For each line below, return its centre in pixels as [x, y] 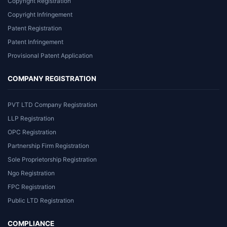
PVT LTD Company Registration [52, 104]
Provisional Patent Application [50, 55]
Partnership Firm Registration [48, 145]
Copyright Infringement [40, 14]
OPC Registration [32, 132]
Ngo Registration [31, 173]
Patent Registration [35, 28]
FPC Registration [31, 186]
